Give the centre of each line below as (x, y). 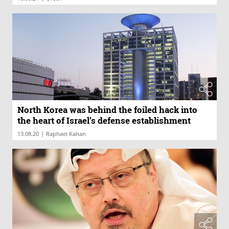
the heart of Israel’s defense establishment (104, 120)
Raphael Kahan (66, 133)
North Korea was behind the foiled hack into (107, 109)
